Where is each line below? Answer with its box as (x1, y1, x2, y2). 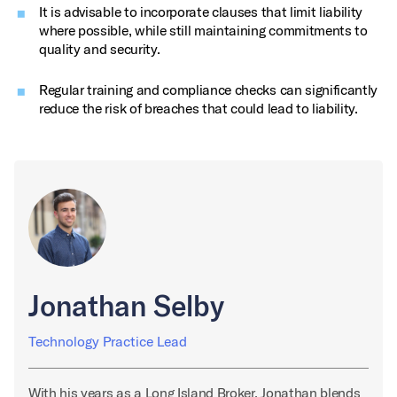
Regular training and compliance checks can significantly (39, 81, 378, 98)
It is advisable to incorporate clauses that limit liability (39, 3, 363, 20)
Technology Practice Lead (28, 332, 187, 351)
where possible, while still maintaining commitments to (39, 21, 368, 39)
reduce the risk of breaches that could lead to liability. (39, 99, 358, 117)
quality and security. (39, 40, 160, 58)
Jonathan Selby (28, 288, 224, 323)
